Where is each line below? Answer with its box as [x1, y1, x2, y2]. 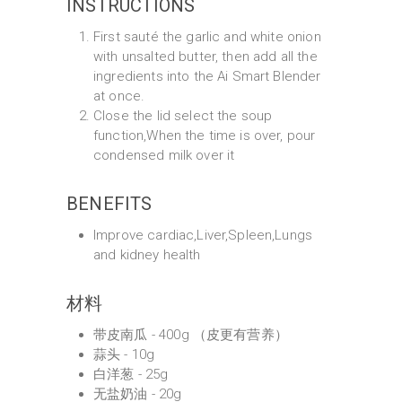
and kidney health [93, 247, 201, 263]
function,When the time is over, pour [93, 127, 316, 144]
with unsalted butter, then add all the [93, 48, 318, 65]
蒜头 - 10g [93, 346, 155, 363]
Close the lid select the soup [93, 108, 273, 124]
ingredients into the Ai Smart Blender [93, 68, 321, 84]
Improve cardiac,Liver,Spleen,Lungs [93, 227, 313, 243]
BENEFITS [66, 193, 153, 214]
